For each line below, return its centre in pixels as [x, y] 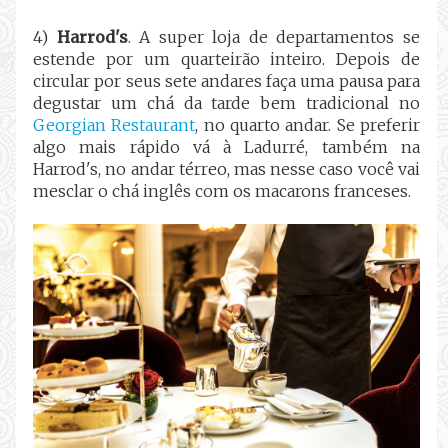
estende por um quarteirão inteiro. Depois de [226, 58]
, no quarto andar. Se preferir [307, 124]
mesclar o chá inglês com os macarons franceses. [222, 190]
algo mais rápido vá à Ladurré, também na [226, 146]
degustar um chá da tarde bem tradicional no [226, 102]
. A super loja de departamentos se [273, 36]
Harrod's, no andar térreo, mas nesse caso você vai [226, 168]
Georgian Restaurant [114, 124]
